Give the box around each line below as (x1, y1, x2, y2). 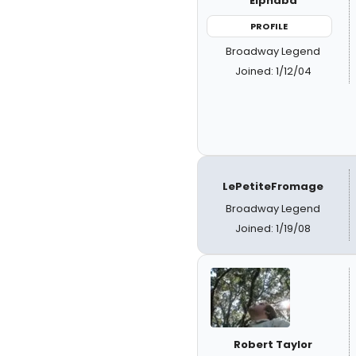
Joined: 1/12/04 (234, 64, 311, 79)
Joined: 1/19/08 (235, 220, 311, 236)
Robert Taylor (234, 336, 313, 352)
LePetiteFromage (222, 178, 324, 194)
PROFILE (250, 19, 288, 33)
